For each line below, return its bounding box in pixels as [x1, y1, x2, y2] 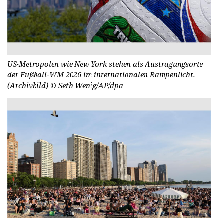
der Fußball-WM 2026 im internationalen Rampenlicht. [7, 70, 195, 80]
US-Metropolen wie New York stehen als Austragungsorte [7, 59, 203, 69]
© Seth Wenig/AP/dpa [50, 80, 123, 91]
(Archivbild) [7, 80, 50, 91]
